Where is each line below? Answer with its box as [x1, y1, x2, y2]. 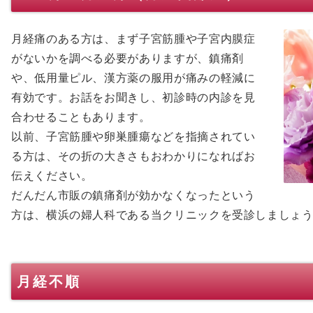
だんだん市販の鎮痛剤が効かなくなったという [11, 189, 256, 201]
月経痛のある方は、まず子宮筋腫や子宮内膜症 [11, 32, 256, 45]
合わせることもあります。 [11, 110, 151, 123]
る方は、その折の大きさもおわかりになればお [11, 150, 256, 162]
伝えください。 [11, 169, 93, 182]
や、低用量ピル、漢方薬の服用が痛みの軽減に [11, 71, 256, 84]
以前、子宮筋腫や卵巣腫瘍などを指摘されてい [11, 130, 256, 143]
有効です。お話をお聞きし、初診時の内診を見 [11, 91, 256, 103]
